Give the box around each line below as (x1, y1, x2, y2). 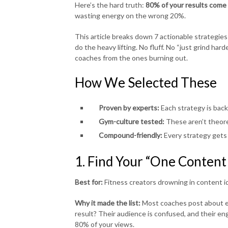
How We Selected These (75, 74, 217, 91)
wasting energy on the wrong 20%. (75, 11, 186, 20)
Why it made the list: (75, 198, 140, 207)
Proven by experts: (98, 103, 159, 112)
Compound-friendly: (98, 131, 162, 139)
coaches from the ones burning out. (75, 53, 188, 62)
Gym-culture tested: (98, 117, 164, 126)
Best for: (75, 177, 103, 186)
